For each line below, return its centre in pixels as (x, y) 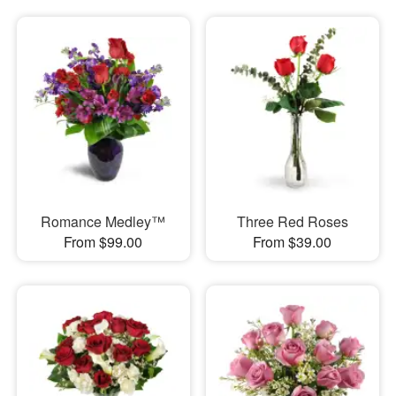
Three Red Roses (292, 221)
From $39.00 (293, 241)
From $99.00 (103, 241)
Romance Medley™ (103, 221)
